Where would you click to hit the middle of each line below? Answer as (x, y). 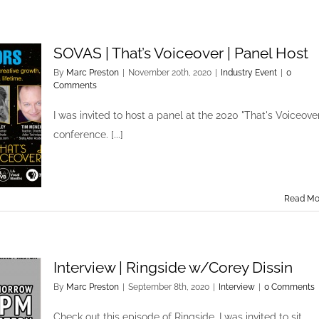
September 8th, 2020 (169, 287)
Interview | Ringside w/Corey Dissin (173, 267)
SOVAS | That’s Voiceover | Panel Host (181, 53)
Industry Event (249, 73)
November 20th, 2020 (170, 73)
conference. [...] (88, 135)
